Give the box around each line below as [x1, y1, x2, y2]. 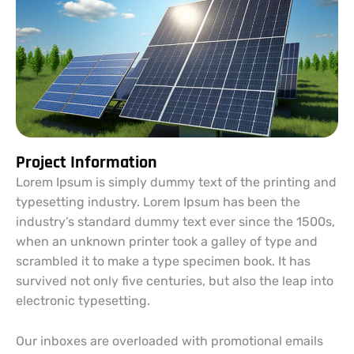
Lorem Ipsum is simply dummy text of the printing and [16, 175, 337, 190]
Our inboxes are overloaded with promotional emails [16, 333, 323, 349]
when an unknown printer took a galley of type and [16, 234, 318, 250]
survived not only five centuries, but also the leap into [16, 273, 333, 289]
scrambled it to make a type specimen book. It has [16, 254, 311, 269]
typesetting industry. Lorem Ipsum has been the [16, 194, 300, 210]
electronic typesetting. [16, 293, 150, 309]
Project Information [16, 152, 157, 175]
